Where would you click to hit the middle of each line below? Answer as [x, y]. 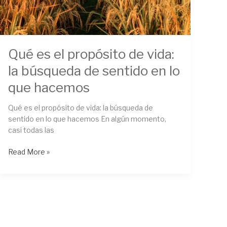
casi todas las [31, 130]
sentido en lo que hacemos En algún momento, [87, 119]
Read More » [29, 152]
